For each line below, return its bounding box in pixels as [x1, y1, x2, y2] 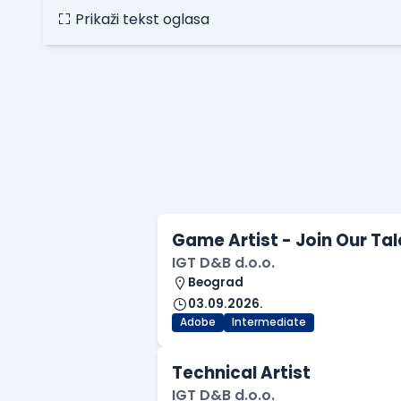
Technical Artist [172, 362, 311, 385]
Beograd [188, 274, 243, 292]
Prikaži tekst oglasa [75, 9, 209, 30]
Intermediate [232, 315, 306, 330]
